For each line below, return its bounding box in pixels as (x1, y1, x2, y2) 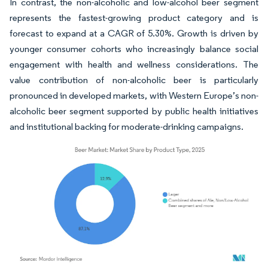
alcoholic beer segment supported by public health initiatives (10, 105, 258, 117)
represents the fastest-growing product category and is (10, 12, 258, 24)
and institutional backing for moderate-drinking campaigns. (10, 121, 243, 133)
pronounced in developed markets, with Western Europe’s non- (10, 90, 258, 102)
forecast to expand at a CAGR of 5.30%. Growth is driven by (10, 28, 258, 39)
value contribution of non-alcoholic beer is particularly (10, 74, 258, 86)
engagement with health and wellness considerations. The (10, 59, 258, 71)
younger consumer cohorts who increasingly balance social (10, 43, 258, 55)
